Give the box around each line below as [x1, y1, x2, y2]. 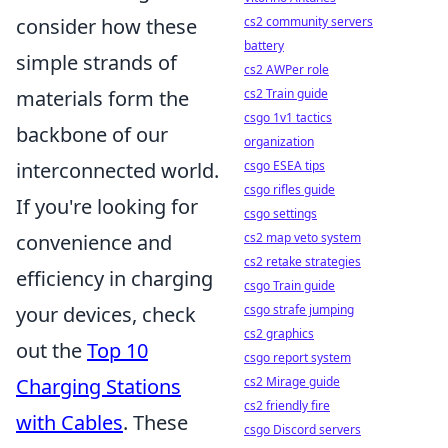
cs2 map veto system [244, 229, 361, 246]
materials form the [16, 85, 189, 113]
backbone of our [16, 121, 168, 149]
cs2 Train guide [244, 85, 328, 102]
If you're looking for [16, 193, 198, 221]
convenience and [16, 229, 172, 257]
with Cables [16, 409, 123, 437]
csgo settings [244, 205, 317, 222]
